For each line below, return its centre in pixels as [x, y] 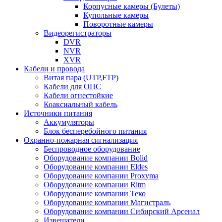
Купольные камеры [116, 15]
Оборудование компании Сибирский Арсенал [122, 212]
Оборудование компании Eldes [96, 167]
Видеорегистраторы [78, 33]
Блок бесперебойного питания [95, 131]
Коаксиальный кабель [81, 105]
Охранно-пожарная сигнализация [81, 140]
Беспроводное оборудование [92, 149]
